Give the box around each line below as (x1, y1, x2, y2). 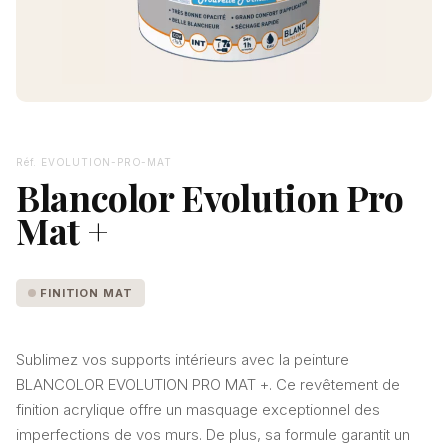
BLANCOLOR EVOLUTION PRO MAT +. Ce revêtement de (16, 375, 400, 394)
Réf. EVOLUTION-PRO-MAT (16, 156, 172, 168)
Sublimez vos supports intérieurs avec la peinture (16, 350, 349, 369)
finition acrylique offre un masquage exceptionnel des (16, 400, 380, 419)
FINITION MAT (40, 286, 133, 300)
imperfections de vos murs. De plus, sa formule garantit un (16, 425, 410, 444)
